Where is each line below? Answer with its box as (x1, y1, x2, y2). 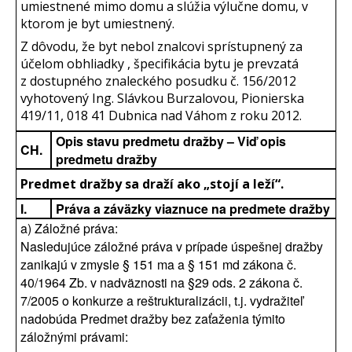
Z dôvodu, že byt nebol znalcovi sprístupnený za (20, 38, 302, 56)
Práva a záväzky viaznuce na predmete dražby (56, 200, 330, 218)
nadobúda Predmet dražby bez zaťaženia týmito (20, 310, 285, 328)
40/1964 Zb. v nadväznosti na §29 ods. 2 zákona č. (20, 273, 302, 291)
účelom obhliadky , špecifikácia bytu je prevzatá (20, 55, 299, 73)
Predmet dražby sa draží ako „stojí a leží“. (20, 175, 284, 193)
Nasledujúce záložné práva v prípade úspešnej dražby (20, 237, 323, 255)
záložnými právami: (20, 328, 128, 346)
